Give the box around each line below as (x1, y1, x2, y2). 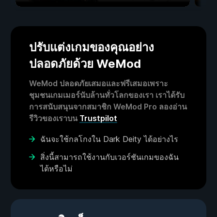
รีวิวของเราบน (29, 113, 79, 124)
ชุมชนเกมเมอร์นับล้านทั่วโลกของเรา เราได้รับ (29, 90, 185, 100)
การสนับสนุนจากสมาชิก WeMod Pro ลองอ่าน (29, 102, 187, 112)
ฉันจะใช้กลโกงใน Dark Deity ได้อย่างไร (40, 134, 178, 144)
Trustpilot (79, 113, 117, 124)
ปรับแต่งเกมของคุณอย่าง (29, 40, 154, 55)
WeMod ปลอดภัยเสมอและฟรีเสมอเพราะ (29, 78, 168, 89)
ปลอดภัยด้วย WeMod (29, 57, 141, 71)
